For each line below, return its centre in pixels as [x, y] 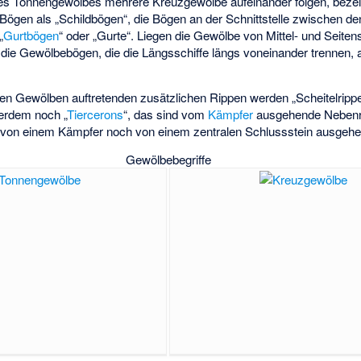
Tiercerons [95, 114]
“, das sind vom [166, 114]
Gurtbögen [31, 35]
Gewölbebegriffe [168, 160]
